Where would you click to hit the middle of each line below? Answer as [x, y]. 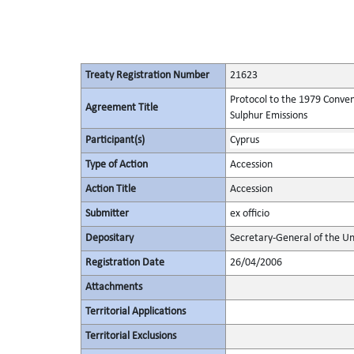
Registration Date [124, 263]
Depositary [109, 238]
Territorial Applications [135, 312]
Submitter [107, 214]
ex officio [249, 214]
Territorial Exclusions [130, 336]
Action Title [110, 189]
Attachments [113, 287]
